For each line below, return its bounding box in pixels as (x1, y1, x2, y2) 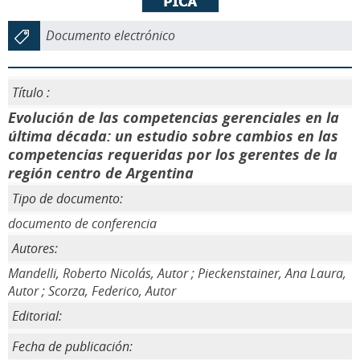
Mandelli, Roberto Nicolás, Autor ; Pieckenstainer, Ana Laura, (8, 264, 346, 282)
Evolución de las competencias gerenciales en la (8, 108, 339, 127)
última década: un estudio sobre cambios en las (8, 126, 338, 145)
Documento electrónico (46, 27, 175, 44)
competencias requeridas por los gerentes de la (8, 145, 337, 164)
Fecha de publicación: (12, 337, 133, 355)
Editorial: (12, 307, 62, 325)
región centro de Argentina (8, 163, 194, 182)
